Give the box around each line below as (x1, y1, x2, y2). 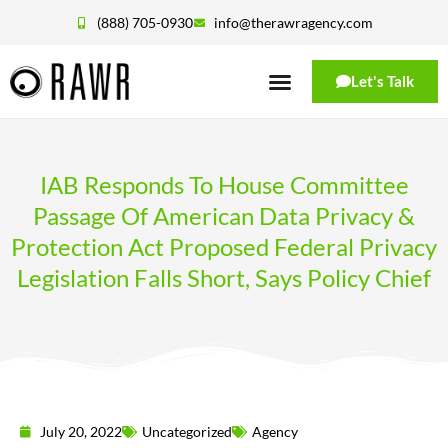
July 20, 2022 (40, 423, 122, 440)
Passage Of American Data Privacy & (33, 201, 415, 230)
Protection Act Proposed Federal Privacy (11, 232, 437, 261)
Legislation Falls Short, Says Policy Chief (17, 263, 431, 292)
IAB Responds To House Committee (39, 170, 409, 199)
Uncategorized (142, 423, 232, 440)
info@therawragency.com (214, 14, 374, 31)
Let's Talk (350, 72, 414, 90)
